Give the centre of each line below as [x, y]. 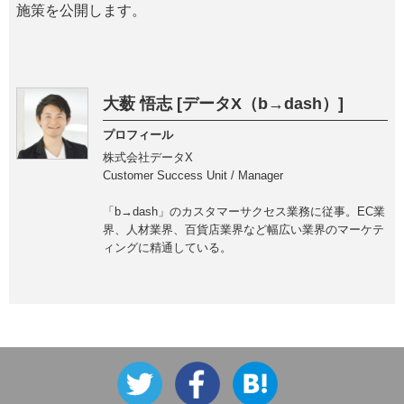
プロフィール [138, 134]
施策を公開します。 [81, 11]
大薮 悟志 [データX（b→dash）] [223, 104]
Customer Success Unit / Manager [193, 175]
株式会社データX [148, 157]
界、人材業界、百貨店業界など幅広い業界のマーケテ [243, 229]
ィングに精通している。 [167, 247]
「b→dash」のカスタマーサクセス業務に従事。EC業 [244, 211]
